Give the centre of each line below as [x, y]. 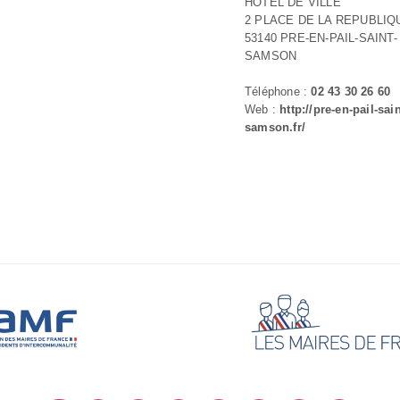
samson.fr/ [275, 127]
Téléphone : [278, 91]
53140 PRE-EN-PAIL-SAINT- [321, 37]
